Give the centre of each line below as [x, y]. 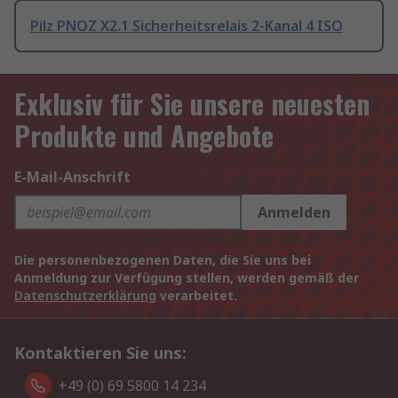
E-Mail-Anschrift [72, 177]
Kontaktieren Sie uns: [100, 353]
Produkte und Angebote [144, 136]
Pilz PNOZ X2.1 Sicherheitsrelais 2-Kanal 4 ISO [187, 26]
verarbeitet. [197, 296]
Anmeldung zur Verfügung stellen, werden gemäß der [187, 278]
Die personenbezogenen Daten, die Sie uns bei [163, 260]
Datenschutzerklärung [85, 296]
